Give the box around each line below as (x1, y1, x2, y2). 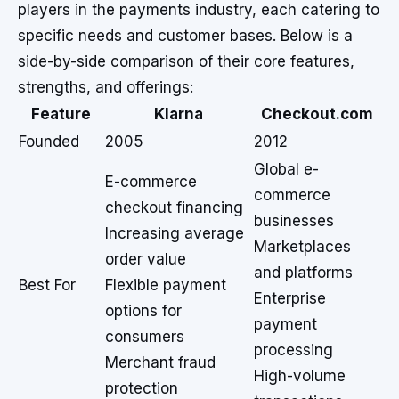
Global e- (254, 160, 319, 178)
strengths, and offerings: (18, 78, 193, 96)
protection (105, 379, 178, 397)
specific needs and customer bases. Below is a (18, 27, 353, 45)
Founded (19, 133, 79, 151)
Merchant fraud (105, 354, 216, 371)
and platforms (254, 264, 353, 281)
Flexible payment (105, 276, 226, 294)
